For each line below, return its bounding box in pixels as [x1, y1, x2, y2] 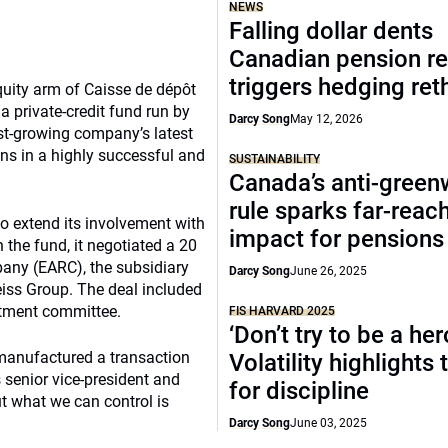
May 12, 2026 [290, 112, 364, 126]
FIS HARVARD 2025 [229, 304, 336, 318]
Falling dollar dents [229, 17, 434, 45]
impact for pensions [229, 225, 445, 253]
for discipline [229, 377, 370, 405]
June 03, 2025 [290, 416, 368, 430]
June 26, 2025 [290, 264, 368, 278]
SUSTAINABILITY [229, 152, 321, 166]
